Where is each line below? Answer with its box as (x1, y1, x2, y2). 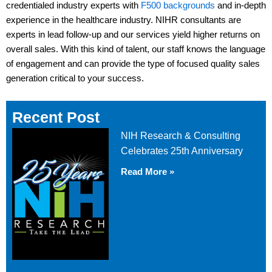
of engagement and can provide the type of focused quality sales (6, 58, 260, 69)
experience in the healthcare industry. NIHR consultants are (6, 15, 241, 25)
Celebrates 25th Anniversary (121, 146, 243, 157)
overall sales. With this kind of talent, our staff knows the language (6, 44, 265, 54)
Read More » (121, 166, 175, 177)
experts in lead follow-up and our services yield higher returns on (6, 29, 260, 39)
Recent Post (12, 109, 100, 126)
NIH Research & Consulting (121, 131, 241, 141)
